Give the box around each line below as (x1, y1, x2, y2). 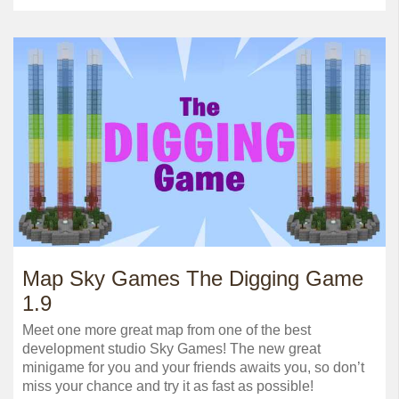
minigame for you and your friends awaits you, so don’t (22, 359, 364, 375)
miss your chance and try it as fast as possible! (22, 378, 313, 394)
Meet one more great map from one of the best (22, 322, 311, 338)
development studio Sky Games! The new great (22, 340, 321, 356)
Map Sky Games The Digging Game (22, 265, 363, 290)
